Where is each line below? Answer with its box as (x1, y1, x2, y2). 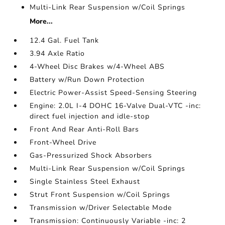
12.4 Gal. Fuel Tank (30, 36, 99, 46)
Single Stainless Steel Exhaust (30, 177, 141, 187)
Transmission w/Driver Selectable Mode (30, 203, 172, 213)
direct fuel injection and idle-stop (30, 111, 150, 122)
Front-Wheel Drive (30, 138, 97, 148)
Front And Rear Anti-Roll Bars (30, 125, 140, 135)
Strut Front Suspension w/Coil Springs (30, 190, 171, 200)
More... (30, 17, 53, 27)
